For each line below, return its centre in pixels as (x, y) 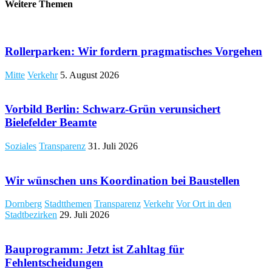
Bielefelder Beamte (51, 123)
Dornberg (23, 204)
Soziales (21, 146)
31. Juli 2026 (113, 146)
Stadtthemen (68, 204)
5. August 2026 (90, 75)
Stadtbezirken (31, 215)
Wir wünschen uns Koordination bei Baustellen (122, 180)
